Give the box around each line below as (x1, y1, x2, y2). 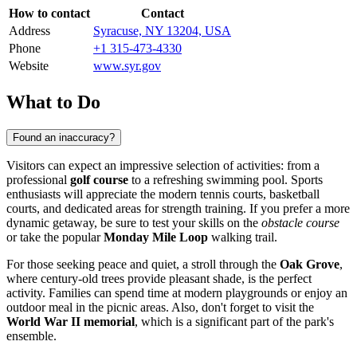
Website (9, 58, 49, 73)
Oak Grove (280, 257, 339, 271)
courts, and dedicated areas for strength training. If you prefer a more (6, 201, 350, 215)
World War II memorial (6, 314, 135, 328)
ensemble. (6, 328, 57, 343)
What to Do (6, 91, 100, 112)
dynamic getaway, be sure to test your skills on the (6, 215, 261, 229)
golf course (70, 172, 128, 186)
